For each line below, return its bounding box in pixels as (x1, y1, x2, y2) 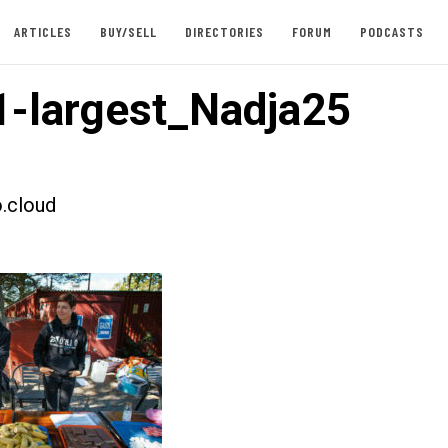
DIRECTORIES (184, 23, 264, 40)
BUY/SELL (99, 23, 157, 40)
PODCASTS (359, 23, 424, 40)
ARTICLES (13, 23, 72, 40)
